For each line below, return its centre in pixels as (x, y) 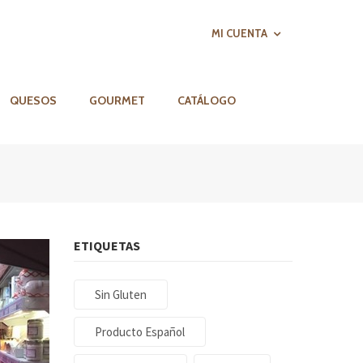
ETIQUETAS (107, 246)
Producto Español (140, 332)
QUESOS (33, 100)
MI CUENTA (239, 33)
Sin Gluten (121, 295)
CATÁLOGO (207, 100)
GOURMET (117, 100)
